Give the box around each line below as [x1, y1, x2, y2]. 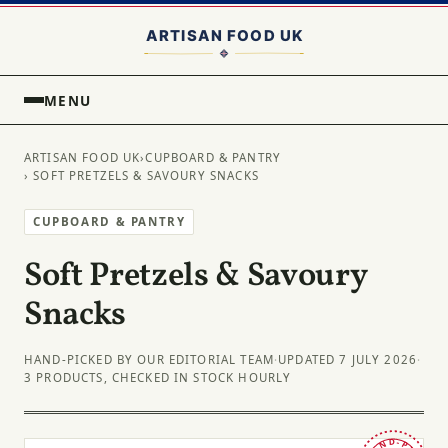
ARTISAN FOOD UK [24, 150, 141, 165]
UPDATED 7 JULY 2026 [278, 352, 418, 368]
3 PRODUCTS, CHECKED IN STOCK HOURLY [24, 370, 292, 386]
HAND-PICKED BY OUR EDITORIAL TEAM [24, 352, 275, 368]
